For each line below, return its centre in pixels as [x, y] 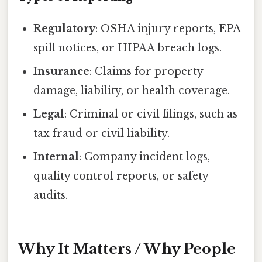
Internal [56, 156]
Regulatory [65, 28]
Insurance [62, 71]
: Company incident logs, [145, 156]
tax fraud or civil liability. [102, 133]
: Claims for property [146, 71]
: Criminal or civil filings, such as [151, 114]
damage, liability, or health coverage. [132, 90]
